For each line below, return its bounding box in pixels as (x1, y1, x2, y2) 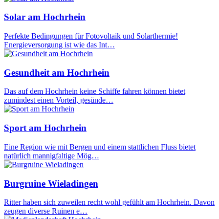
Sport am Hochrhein (4, 123, 87, 133)
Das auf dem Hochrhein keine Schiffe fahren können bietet (4, 87, 185, 96)
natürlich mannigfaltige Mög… (4, 151, 99, 160)
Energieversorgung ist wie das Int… (4, 41, 115, 49)
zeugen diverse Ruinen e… (4, 207, 88, 216)
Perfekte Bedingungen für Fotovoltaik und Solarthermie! (4, 32, 178, 40)
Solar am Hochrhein (4, 12, 86, 22)
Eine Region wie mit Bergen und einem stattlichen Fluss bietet (4, 142, 196, 151)
